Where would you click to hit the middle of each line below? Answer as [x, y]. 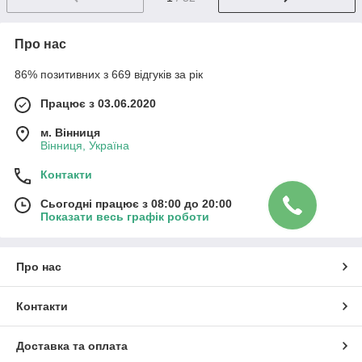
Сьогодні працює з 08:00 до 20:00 [136, 204]
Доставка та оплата [72, 346]
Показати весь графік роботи [125, 217]
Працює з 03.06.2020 [98, 104]
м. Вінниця [70, 133]
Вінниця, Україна [85, 146]
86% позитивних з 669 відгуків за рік [109, 75]
